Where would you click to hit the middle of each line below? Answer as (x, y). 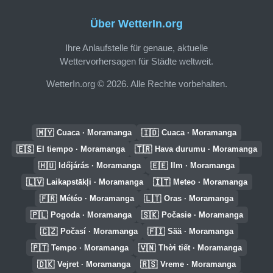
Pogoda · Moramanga (91, 215)
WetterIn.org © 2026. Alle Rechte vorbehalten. (136, 83)
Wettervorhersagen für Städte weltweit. (136, 61)
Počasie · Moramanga (202, 215)
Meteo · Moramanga (210, 182)
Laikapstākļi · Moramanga (94, 182)
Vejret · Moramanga (94, 264)
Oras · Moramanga (199, 198)
